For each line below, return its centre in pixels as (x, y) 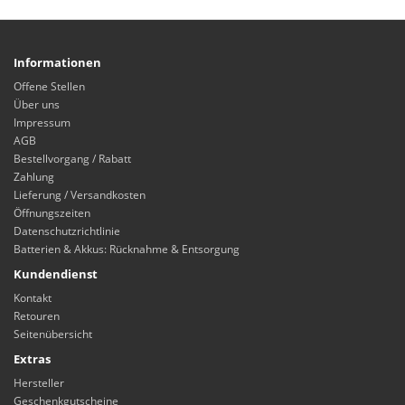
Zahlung (34, 177)
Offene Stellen (49, 86)
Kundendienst (56, 274)
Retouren (37, 316)
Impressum (42, 122)
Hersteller (39, 383)
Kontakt (33, 298)
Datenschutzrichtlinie (67, 231)
